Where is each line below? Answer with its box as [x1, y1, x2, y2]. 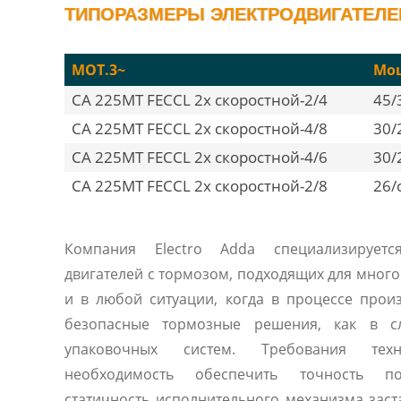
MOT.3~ [72, 60, 125, 80]
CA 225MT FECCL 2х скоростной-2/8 [72, 175, 328, 196]
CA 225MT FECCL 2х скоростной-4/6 [72, 147, 328, 167]
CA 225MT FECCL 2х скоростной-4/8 [72, 118, 328, 139]
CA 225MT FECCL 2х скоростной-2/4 [72, 90, 328, 110]
